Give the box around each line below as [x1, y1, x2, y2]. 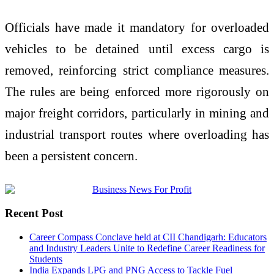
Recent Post [5, 206, 63, 220]
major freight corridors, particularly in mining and [5, 106, 269, 120]
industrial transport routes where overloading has [5, 127, 269, 142]
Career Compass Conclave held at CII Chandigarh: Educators [29, 231, 267, 242]
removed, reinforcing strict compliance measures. [5, 63, 269, 78]
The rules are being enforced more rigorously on [5, 84, 269, 99]
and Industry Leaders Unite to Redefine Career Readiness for [29, 242, 265, 253]
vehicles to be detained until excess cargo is [5, 42, 269, 56]
